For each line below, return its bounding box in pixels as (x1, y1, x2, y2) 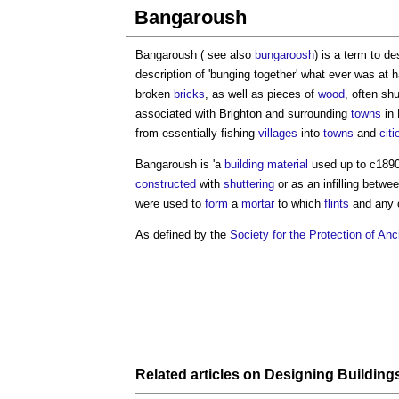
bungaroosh (255, 48, 314, 61)
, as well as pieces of (205, 87, 318, 101)
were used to (135, 197, 205, 210)
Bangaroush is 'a (135, 158, 224, 171)
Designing (265, 366, 334, 382)
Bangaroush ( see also (135, 48, 255, 61)
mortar (241, 197, 274, 210)
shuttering (224, 177, 274, 191)
